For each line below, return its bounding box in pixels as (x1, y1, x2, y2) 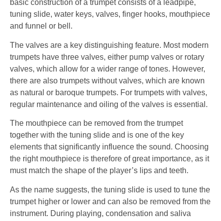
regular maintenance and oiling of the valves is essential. (10, 100, 208, 109)
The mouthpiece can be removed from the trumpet (10, 119, 183, 128)
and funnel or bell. (10, 22, 73, 31)
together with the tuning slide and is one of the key (10, 131, 184, 140)
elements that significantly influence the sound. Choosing (10, 143, 209, 151)
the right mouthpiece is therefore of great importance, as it (10, 154, 209, 163)
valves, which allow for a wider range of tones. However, (10, 64, 205, 73)
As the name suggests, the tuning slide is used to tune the (10, 185, 210, 194)
